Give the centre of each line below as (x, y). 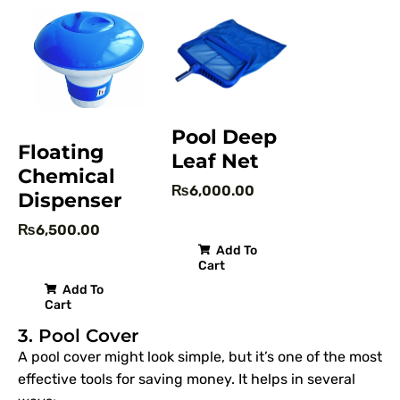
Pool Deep (224, 137)
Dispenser (70, 200)
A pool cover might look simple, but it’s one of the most (200, 356)
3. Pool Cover (78, 335)
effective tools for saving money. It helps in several (187, 379)
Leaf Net (215, 161)
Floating (61, 152)
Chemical (67, 176)
